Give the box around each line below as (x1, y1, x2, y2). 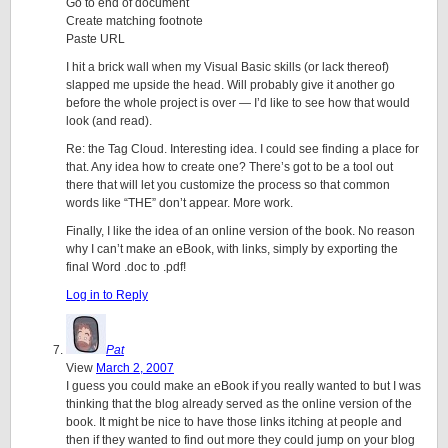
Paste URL (66, 32, 125, 46)
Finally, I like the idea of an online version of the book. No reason (66, 224, 415, 238)
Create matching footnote (66, 14, 203, 28)
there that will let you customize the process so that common (66, 178, 390, 192)
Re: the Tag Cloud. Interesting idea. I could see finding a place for (66, 142, 419, 156)
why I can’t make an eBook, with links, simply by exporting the (66, 242, 398, 256)
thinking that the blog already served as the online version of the (66, 397, 412, 411)
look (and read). (66, 114, 152, 128)
